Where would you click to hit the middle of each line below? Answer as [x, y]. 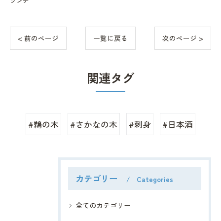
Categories [155, 179]
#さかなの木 [94, 124]
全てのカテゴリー [103, 205]
